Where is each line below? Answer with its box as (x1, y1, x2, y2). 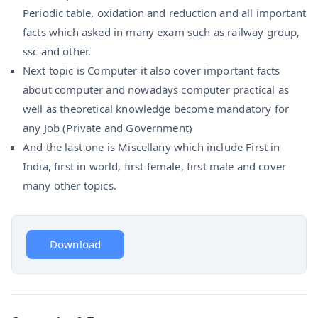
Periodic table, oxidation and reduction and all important (23, 5, 307, 20)
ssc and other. (23, 43, 92, 58)
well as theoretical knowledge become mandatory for (23, 101, 290, 116)
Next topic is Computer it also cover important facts (23, 62, 280, 77)
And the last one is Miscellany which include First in (23, 139, 280, 154)
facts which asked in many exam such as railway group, (23, 24, 300, 39)
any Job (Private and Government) (23, 120, 193, 135)
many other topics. (23, 177, 116, 192)
